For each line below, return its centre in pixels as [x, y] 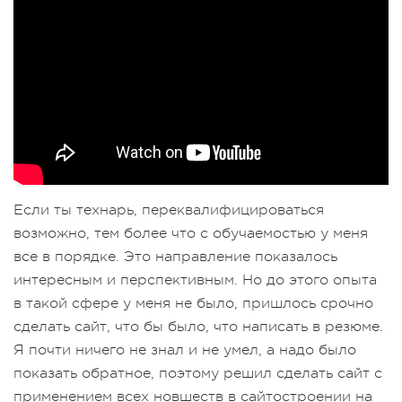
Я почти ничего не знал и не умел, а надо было [185, 350]
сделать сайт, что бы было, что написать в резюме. [198, 327]
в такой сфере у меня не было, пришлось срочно [193, 304]
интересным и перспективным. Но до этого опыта [195, 280]
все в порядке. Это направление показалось [175, 257]
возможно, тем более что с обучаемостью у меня [191, 234]
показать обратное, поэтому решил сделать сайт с [198, 374]
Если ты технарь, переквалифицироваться [169, 210]
